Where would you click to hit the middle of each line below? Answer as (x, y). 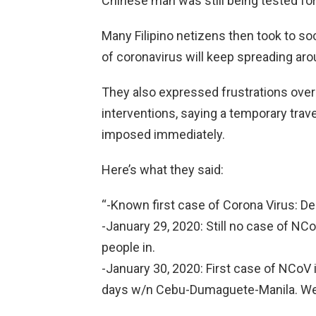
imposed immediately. (163, 134)
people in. (128, 247)
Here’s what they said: (163, 169)
